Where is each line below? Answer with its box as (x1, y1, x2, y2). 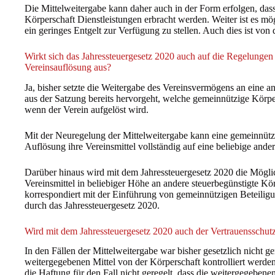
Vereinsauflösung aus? (25, 61, 111, 72)
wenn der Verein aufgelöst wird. (25, 104, 149, 115)
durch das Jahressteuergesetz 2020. (25, 199, 160, 211)
